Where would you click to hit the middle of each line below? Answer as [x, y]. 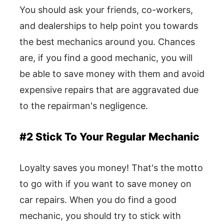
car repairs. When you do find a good [98, 200]
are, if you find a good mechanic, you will [106, 58]
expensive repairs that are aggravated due [109, 90]
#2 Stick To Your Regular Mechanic [109, 137]
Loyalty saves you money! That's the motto [111, 168]
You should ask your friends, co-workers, [106, 10]
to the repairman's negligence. [84, 106]
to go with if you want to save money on [105, 184]
